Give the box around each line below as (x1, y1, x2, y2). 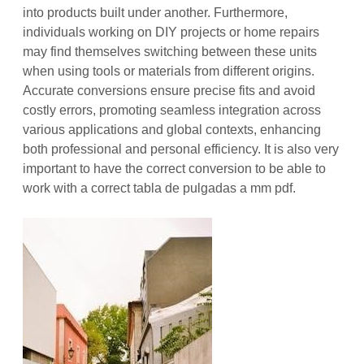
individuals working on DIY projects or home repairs (23, 24, 320, 39)
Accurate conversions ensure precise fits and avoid (23, 83, 316, 97)
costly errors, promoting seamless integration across (23, 102, 322, 117)
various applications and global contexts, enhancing (23, 122, 322, 136)
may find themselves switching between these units (23, 44, 318, 58)
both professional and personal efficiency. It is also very (23, 141, 340, 156)
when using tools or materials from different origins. (23, 63, 315, 78)
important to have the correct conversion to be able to (23, 161, 327, 175)
